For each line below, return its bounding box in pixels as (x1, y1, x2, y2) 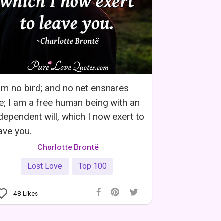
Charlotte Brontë (37, 142, 99, 152)
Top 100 (78, 161, 107, 171)
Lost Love (27, 161, 63, 171)
